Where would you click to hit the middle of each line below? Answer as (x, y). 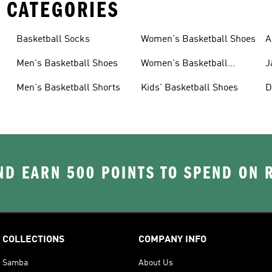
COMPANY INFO (172, 240)
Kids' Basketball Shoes (189, 88)
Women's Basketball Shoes (198, 39)
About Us (156, 263)
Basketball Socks (53, 39)
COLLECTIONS (33, 240)
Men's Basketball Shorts (68, 88)
